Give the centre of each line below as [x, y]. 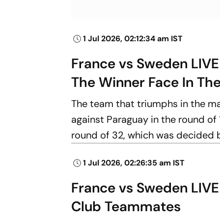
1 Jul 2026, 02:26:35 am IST [134, 163]
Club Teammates [126, 206]
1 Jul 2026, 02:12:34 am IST [133, 38]
